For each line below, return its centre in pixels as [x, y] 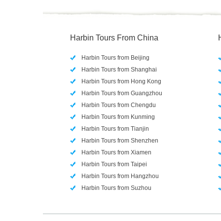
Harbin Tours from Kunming [118, 117]
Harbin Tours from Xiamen [116, 152]
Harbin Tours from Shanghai [119, 70]
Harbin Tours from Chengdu [119, 105]
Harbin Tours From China [114, 38]
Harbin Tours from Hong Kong [121, 81]
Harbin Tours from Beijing [115, 58]
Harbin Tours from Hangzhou [120, 176]
